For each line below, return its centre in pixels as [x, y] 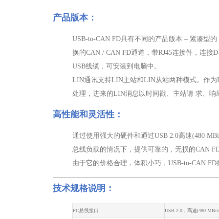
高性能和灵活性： [88, 114]
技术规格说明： [84, 188]
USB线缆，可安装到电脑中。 [117, 66]
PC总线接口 [86, 210]
